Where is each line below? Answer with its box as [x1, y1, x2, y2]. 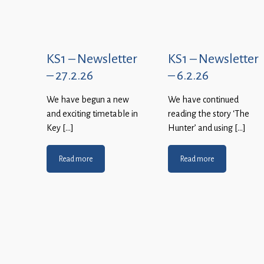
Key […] [47, 123, 74, 134]
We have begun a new [47, 94, 129, 105]
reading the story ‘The [168, 108, 249, 120]
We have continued [168, 94, 239, 105]
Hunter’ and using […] [168, 123, 246, 134]
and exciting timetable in [47, 108, 138, 120]
